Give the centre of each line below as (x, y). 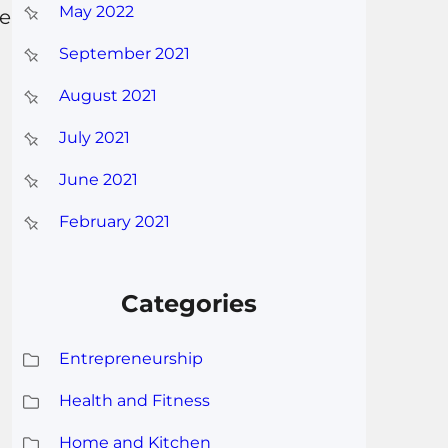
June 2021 (98, 180)
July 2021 (94, 138)
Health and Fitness (134, 400)
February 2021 (114, 222)
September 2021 (124, 54)
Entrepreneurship (130, 358)
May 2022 (96, 12)
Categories (189, 303)
